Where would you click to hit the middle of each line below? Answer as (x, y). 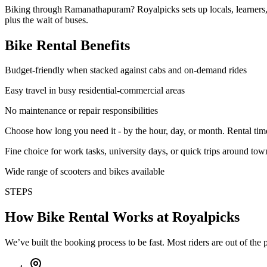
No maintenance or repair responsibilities (81, 111)
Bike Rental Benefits (67, 45)
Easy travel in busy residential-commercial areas (95, 91)
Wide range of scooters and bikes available (85, 172)
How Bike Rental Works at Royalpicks (122, 217)
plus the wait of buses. (46, 20)
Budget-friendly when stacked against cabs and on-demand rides (126, 70)
